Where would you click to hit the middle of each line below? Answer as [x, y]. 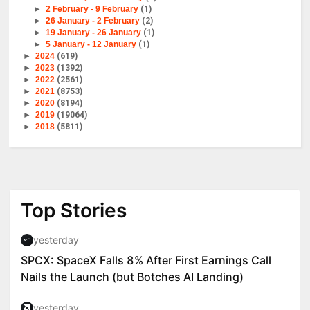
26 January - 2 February [93, 20]
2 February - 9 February [93, 9]
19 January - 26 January [94, 32]
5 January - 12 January [92, 44]
